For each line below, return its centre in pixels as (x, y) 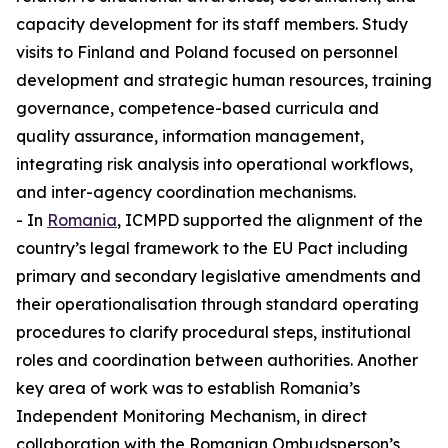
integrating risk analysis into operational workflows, (214, 164)
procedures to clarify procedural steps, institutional (213, 332)
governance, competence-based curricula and (197, 108)
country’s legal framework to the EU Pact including (212, 248)
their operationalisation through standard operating (217, 304)
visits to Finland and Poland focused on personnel (207, 52)
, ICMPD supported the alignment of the (270, 220)
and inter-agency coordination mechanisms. (186, 192)
